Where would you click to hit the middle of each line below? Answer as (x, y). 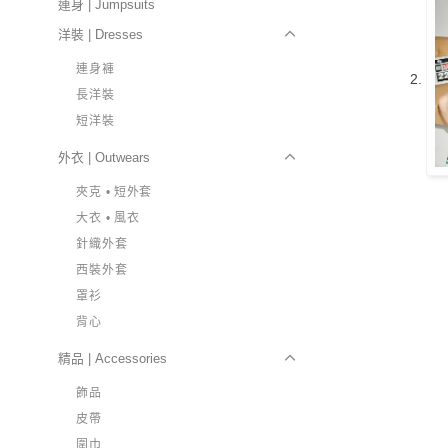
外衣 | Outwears (104, 157)
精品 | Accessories (113, 358)
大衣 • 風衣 (108, 217)
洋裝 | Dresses (101, 34)
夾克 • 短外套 (114, 191)
